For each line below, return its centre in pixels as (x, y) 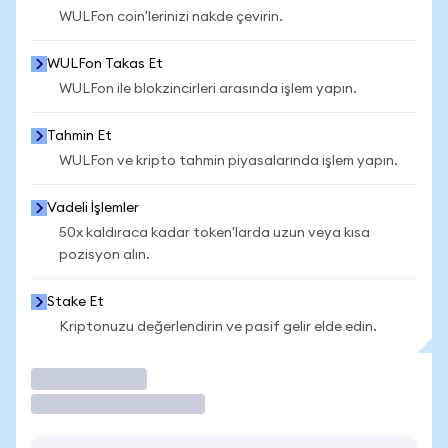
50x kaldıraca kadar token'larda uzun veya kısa (214, 233)
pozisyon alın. (104, 255)
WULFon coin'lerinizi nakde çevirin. (171, 17)
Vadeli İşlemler (93, 208)
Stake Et (75, 302)
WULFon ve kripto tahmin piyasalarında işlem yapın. (228, 161)
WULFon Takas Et (105, 64)
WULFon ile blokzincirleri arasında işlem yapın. (208, 89)
